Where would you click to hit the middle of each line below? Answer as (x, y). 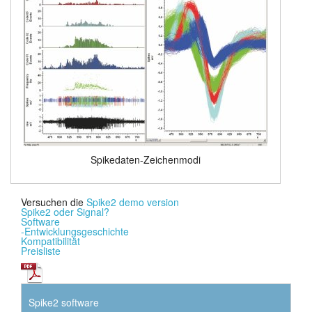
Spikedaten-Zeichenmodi (145, 159)
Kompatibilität (50, 241)
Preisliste (41, 251)
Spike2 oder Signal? (65, 212)
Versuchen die (54, 202)
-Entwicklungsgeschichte (75, 232)
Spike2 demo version (133, 202)
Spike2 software (64, 303)
